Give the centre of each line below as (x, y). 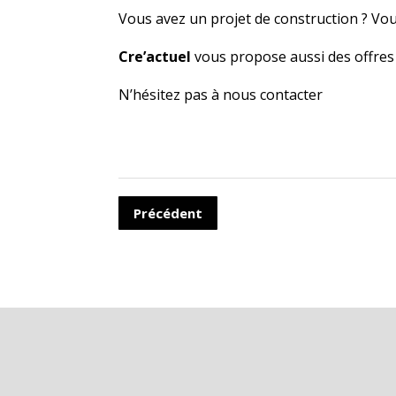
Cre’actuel (155, 56)
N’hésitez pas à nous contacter (221, 94)
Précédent (168, 213)
